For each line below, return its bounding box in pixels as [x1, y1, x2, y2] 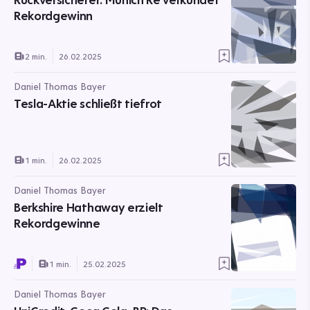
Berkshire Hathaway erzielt [14, 199, 163, 215]
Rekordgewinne [14, 215, 100, 231]
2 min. [25, 51, 47, 62]
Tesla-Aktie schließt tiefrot [14, 95, 163, 111]
